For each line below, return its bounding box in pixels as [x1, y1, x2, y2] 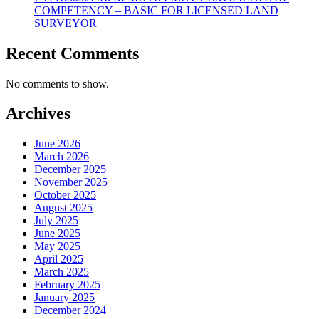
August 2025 [34, 202, 93, 214]
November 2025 [34, 176, 108, 189]
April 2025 [34, 253, 83, 266]
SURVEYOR [34, 16, 97, 29]
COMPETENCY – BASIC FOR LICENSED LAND [34, 4, 278, 16]
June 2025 [34, 227, 80, 240]
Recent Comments [6, 43, 139, 63]
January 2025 [34, 291, 95, 304]
